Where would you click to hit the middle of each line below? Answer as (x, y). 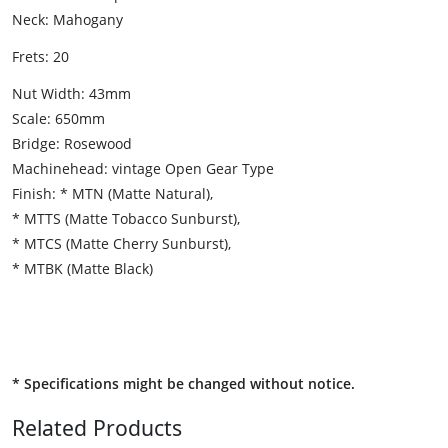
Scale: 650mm (58, 119)
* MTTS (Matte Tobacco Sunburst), (126, 219)
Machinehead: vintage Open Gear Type (143, 169)
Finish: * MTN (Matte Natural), (112, 194)
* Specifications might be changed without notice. (183, 383)
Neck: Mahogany (69, 20)
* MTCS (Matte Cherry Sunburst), (121, 244)
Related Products (97, 427)
